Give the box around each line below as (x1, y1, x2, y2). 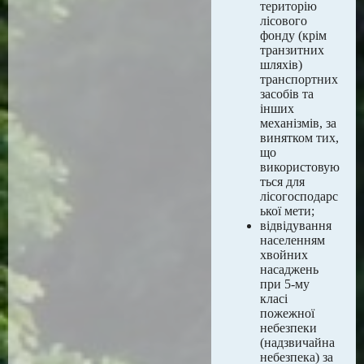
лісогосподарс (260, 189, 338, 203)
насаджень (260, 262, 318, 276)
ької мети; (260, 204, 314, 218)
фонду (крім (260, 28, 327, 42)
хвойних (260, 248, 308, 262)
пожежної (260, 306, 314, 320)
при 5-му (260, 277, 310, 291)
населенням (260, 233, 325, 247)
